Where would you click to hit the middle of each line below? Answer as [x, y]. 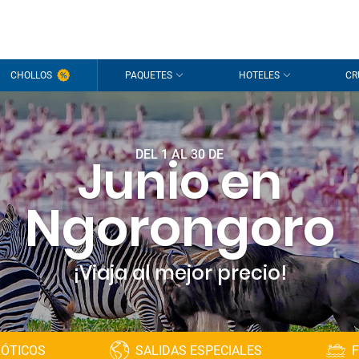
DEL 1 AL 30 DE [179, 154]
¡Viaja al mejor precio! [179, 273]
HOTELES [259, 75]
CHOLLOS [31, 75]
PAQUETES [149, 75]
